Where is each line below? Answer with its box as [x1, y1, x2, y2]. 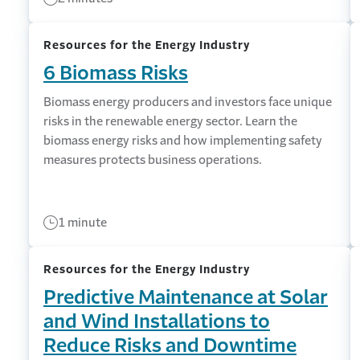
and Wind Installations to [43, 312, 270, 331]
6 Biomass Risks [43, 63, 188, 83]
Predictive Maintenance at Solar [43, 288, 328, 307]
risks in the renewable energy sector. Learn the [43, 115, 297, 127]
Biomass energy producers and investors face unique [43, 96, 332, 108]
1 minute [58, 216, 107, 228]
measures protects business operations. [43, 153, 262, 166]
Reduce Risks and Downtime [43, 336, 297, 355]
